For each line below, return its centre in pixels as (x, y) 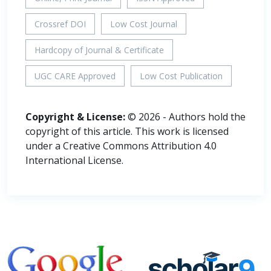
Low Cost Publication (181, 76)
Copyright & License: (75, 117)
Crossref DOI (60, 24)
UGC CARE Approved (75, 76)
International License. (74, 161)
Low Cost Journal (144, 24)
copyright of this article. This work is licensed (127, 132)
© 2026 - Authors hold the (185, 117)
